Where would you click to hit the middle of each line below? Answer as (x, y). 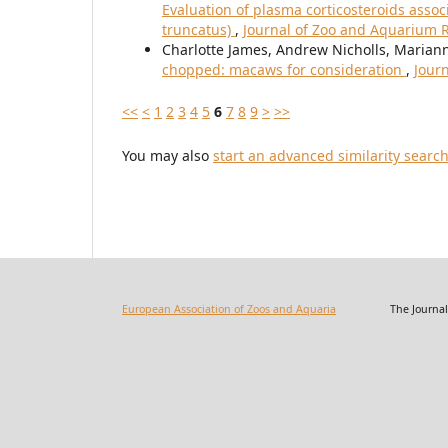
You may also (167, 156)
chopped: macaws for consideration (284, 70)
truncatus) (198, 30)
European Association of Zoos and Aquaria (229, 308)
